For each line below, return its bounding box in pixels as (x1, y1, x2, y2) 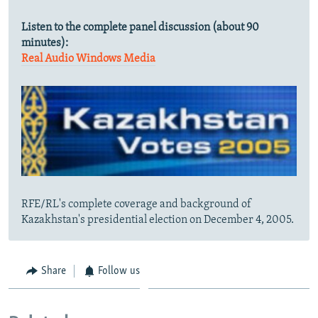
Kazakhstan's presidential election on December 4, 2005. (21, 214, 294, 226)
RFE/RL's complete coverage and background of (21, 198, 251, 210)
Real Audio (21, 53, 74, 65)
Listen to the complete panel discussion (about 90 (21, 22, 259, 34)
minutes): (21, 38, 68, 50)
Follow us (98, 265, 140, 277)
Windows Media (76, 53, 155, 65)
